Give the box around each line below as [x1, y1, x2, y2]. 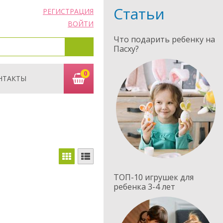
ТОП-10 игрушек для [113, 172, 194, 183]
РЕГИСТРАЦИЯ [43, 6, 94, 16]
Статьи [113, 3, 165, 24]
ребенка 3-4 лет [113, 181, 175, 192]
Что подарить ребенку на [113, 34, 215, 45]
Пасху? [113, 43, 139, 54]
